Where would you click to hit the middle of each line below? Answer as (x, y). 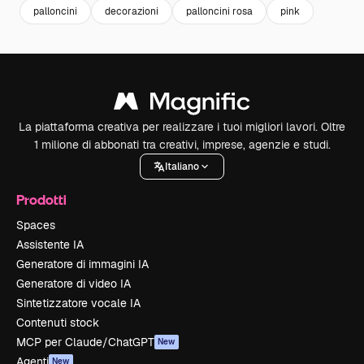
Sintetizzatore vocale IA (78, 303)
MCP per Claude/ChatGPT (85, 342)
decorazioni (132, 11)
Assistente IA (50, 245)
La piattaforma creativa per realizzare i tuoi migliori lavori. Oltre (182, 127)
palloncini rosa (219, 11)
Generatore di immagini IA (82, 264)
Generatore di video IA (74, 284)
